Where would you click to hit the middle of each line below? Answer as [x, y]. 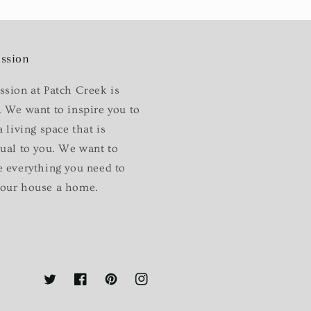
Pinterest [125, 286]
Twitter [60, 286]
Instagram [158, 286]
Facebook [96, 286]
